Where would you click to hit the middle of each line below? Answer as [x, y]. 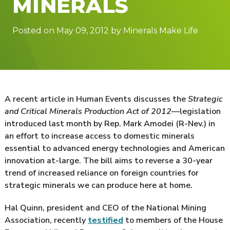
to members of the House [173, 220]
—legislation [196, 111]
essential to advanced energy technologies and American [115, 148]
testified [106, 220]
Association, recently [46, 220]
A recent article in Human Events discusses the [96, 99]
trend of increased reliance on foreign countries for [102, 173]
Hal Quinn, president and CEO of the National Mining [106, 208]
